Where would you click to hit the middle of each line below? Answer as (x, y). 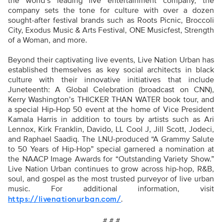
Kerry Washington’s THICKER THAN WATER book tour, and (111, 100)
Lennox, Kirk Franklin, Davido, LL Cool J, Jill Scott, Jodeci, (111, 130)
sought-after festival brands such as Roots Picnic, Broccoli (111, 21)
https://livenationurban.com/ (65, 200)
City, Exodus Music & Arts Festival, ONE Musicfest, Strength (111, 30)
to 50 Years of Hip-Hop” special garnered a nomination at (111, 149)
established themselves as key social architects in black (111, 70)
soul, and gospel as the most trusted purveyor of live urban (111, 179)
